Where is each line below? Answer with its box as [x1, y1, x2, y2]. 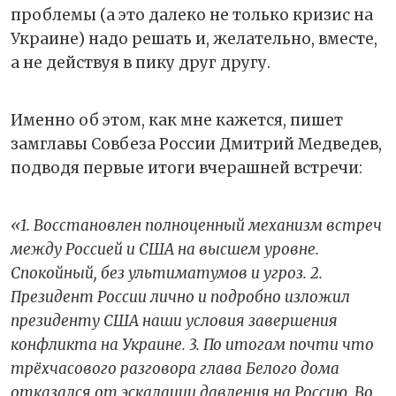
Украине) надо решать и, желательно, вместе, [11, 28, 377, 49]
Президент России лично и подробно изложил [11, 286, 350, 307]
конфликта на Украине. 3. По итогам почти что [11, 334, 374, 354]
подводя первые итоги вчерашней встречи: [11, 157, 366, 178]
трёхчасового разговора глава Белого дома [11, 358, 339, 378]
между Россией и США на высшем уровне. [11, 239, 319, 259]
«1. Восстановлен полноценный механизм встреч [11, 215, 382, 235]
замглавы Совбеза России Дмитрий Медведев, [11, 133, 382, 154]
